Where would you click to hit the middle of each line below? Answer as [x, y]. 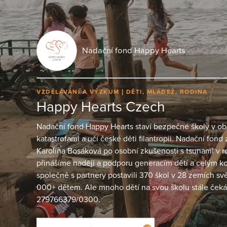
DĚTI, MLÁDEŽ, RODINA [167, 91]
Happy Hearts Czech [101, 107]
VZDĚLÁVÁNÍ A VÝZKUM [79, 91]
